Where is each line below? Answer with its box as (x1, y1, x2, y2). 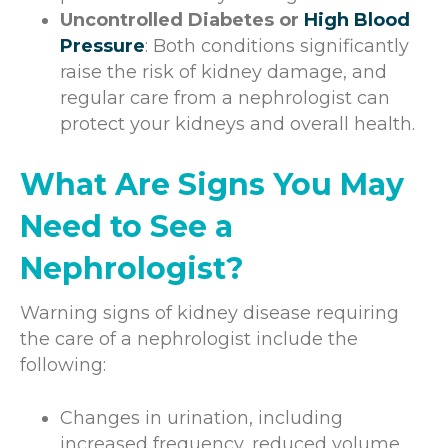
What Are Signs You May (20, 165, 404, 203)
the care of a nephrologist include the (20, 327, 358, 350)
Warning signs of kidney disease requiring (20, 301, 399, 324)
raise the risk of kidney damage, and (60, 60, 387, 83)
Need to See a (20, 207, 233, 245)
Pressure (60, 34, 145, 57)
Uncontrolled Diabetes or (60, 8, 299, 31)
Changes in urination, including (60, 406, 343, 429)
